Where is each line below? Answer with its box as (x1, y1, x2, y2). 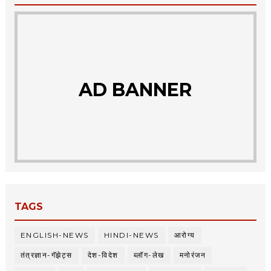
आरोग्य (174, 230, 195, 240)
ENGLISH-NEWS (20, 230, 89, 240)
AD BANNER (79, 79, 192, 102)
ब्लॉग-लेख (133, 250, 165, 260)
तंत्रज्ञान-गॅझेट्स (20, 250, 73, 260)
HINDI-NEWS (103, 230, 159, 240)
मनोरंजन (179, 250, 206, 260)
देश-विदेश (87, 250, 119, 260)
